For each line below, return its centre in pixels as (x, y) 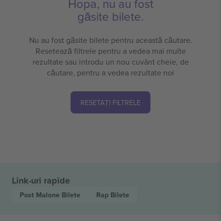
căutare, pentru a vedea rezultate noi (110, 73)
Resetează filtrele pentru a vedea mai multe (110, 51)
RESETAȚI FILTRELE (110, 103)
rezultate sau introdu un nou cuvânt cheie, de (110, 62)
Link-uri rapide (41, 181)
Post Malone (41, 195)
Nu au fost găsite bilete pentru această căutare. (110, 40)
